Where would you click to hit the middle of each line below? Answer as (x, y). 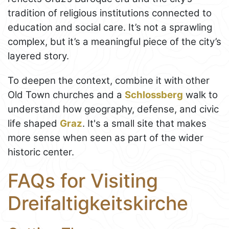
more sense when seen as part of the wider (106, 138)
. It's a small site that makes (144, 123)
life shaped (34, 123)
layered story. (38, 56)
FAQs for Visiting (83, 180)
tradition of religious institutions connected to (110, 13)
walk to (200, 95)
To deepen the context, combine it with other (109, 80)
